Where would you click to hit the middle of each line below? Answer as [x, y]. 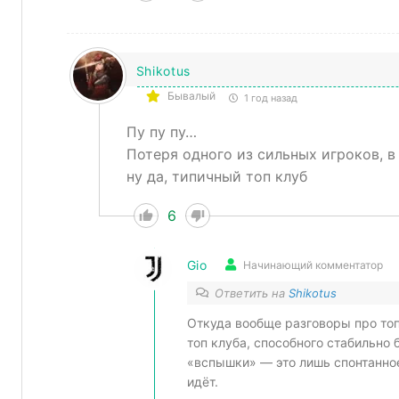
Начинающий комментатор [313, 265]
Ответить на [251, 293]
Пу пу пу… [161, 132]
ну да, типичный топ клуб [216, 177]
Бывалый [191, 96]
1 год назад [269, 98]
